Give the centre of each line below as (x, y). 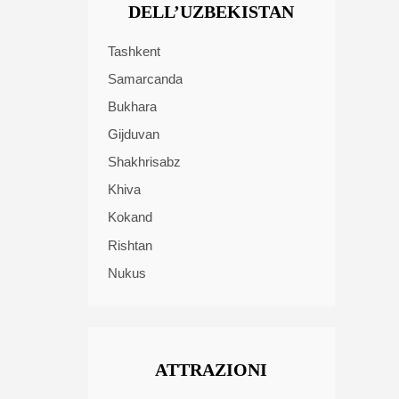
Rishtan (130, 245)
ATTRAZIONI (212, 369)
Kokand (130, 217)
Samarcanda (145, 78)
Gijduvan (134, 134)
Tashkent (134, 51)
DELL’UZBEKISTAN (212, 12)
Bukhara (132, 107)
